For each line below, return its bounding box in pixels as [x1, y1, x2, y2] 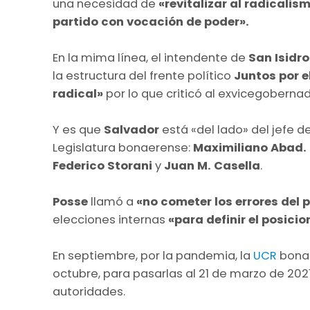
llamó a [91, 193, 136, 210]
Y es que [53, 121, 104, 138]
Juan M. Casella [164, 157, 260, 174]
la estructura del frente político [53, 67, 234, 84]
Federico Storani [53, 157, 152, 174]
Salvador [104, 121, 162, 138]
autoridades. [53, 283, 125, 300]
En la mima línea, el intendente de [53, 49, 248, 66]
